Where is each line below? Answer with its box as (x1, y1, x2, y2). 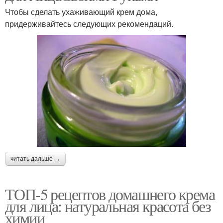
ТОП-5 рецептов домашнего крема (5, 183, 215, 205)
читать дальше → (10, 155, 60, 162)
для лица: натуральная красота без (5, 195, 211, 217)
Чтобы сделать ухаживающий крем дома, (5, 5, 157, 17)
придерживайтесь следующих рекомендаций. (5, 17, 173, 29)
